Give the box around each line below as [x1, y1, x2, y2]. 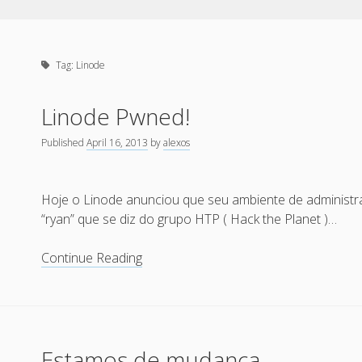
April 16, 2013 [86, 136, 149, 149]
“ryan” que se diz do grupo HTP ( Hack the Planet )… [41, 210, 338, 228]
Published [41, 136, 87, 149]
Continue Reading [41, 249, 143, 267]
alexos [163, 136, 191, 149]
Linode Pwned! [41, 101, 191, 132]
